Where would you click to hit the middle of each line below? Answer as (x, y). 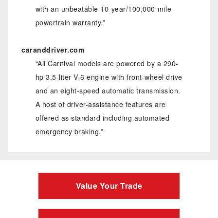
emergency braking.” (69, 132)
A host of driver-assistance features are (100, 104)
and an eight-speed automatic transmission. (108, 91)
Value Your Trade (109, 185)
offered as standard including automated (102, 118)
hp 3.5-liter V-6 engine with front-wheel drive (109, 77)
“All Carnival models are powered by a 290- (107, 64)
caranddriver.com (53, 50)
